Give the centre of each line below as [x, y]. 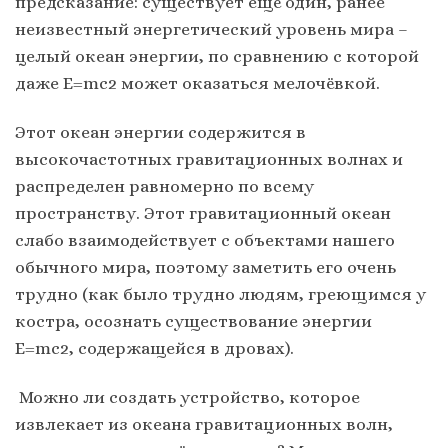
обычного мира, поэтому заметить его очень [205, 267]
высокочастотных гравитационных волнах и [209, 159]
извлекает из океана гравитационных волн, [204, 424]
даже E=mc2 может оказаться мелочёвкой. [199, 83]
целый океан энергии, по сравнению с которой [217, 56]
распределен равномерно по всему [164, 186]
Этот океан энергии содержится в [160, 132]
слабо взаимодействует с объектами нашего [205, 240]
